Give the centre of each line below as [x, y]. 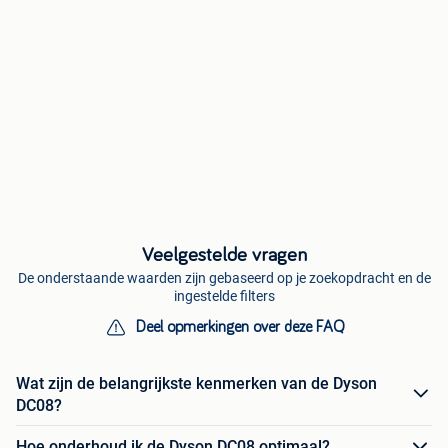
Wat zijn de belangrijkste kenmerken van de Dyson [196, 383]
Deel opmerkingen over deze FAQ [240, 326]
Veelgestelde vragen [224, 254]
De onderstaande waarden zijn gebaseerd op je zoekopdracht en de [224, 277]
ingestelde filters [224, 295]
